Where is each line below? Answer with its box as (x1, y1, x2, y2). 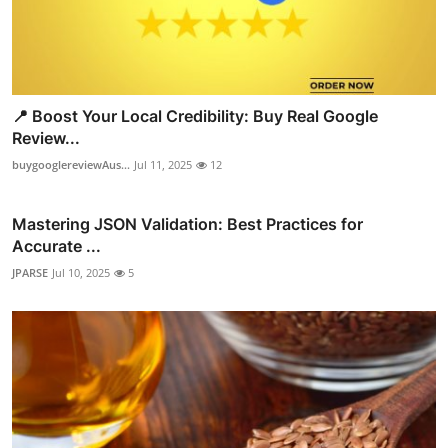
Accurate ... (12, 235, 101, 256)
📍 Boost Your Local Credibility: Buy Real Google (12, 105, 378, 126)
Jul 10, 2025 (52, 264, 110, 280)
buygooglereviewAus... (12, 156, 130, 172)
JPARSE (12, 264, 48, 280)
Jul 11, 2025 (134, 156, 192, 172)
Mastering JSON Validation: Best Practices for (12, 213, 363, 234)
